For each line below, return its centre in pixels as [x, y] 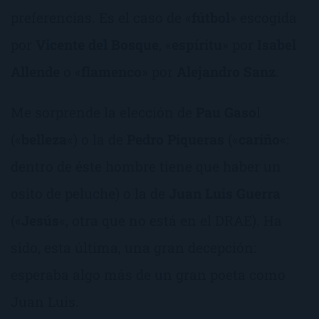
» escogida [263, 18]
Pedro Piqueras [176, 140]
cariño [259, 140]
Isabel [277, 45]
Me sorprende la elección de [101, 113]
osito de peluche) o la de [90, 194]
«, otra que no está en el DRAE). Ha [171, 221]
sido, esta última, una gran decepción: [134, 248]
